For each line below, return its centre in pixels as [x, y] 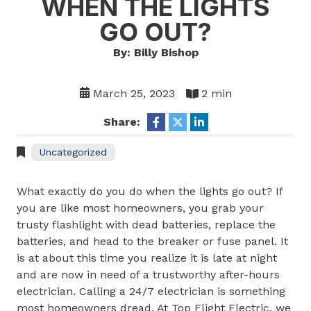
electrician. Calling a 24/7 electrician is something [151, 291]
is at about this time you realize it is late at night [147, 258]
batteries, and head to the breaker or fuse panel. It [152, 241]
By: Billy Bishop [155, 52]
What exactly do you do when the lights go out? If [150, 191]
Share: [121, 122]
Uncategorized [73, 152]
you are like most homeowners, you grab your [140, 208]
